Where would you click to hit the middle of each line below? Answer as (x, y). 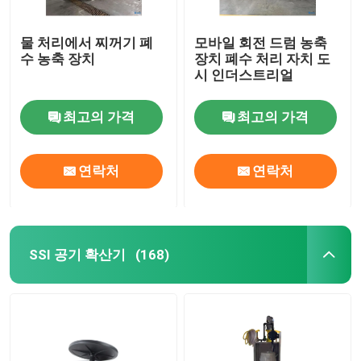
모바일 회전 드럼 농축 (261, 42)
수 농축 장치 (58, 58)
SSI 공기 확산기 (77, 254)
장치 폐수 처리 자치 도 (263, 58)
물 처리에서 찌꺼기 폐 (87, 42)
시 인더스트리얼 (244, 75)
